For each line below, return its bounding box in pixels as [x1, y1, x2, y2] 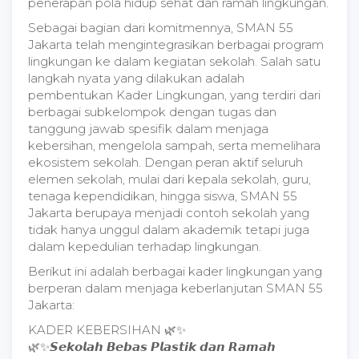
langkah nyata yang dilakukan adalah [28, 71, 244, 86]
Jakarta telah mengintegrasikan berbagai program [28, 37, 324, 52]
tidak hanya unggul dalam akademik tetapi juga [28, 222, 309, 237]
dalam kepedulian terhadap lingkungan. [28, 239, 261, 254]
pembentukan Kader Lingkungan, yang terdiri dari [28, 87, 321, 103]
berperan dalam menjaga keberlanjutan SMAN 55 [28, 280, 323, 296]
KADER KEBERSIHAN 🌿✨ [28, 322, 186, 337]
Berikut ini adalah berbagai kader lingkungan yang [28, 264, 322, 279]
